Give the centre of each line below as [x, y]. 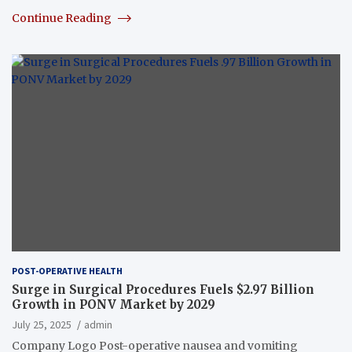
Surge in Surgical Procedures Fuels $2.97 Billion [163, 289]
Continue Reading [63, 18]
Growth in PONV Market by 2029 [114, 304]
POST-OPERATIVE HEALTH [67, 270]
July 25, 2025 [42, 324]
